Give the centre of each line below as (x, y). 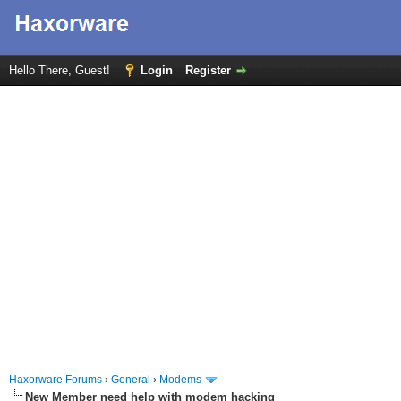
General (131, 380)
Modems (180, 380)
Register (208, 70)
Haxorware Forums (55, 380)
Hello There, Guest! (61, 70)
